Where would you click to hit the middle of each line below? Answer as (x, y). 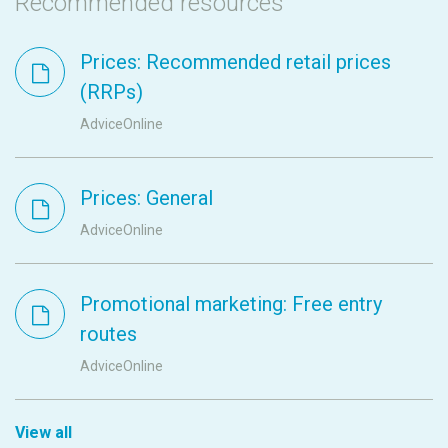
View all (43, 432)
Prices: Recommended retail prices (235, 61)
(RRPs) (111, 91)
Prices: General (146, 197)
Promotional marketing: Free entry (231, 303)
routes (108, 333)
